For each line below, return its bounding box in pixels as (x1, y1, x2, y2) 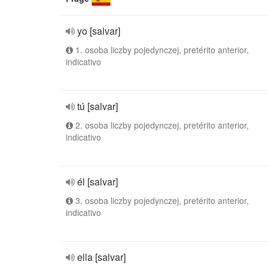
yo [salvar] (77, 24, 120, 38)
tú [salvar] (77, 99, 118, 113)
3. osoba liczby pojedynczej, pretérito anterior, (73, 194, 249, 206)
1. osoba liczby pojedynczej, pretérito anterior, (73, 44, 249, 56)
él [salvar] (77, 175, 118, 188)
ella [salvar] (77, 250, 126, 264)
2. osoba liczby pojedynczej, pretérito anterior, (73, 119, 249, 131)
